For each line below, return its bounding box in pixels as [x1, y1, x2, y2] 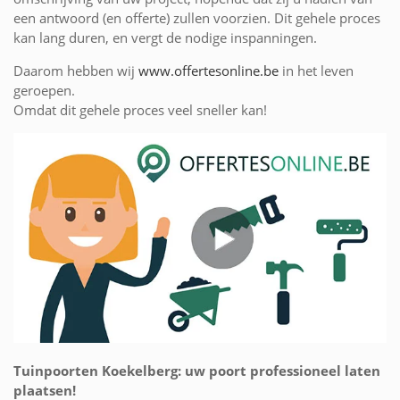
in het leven [279, 61, 354, 79]
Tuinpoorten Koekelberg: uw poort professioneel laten [13, 361, 380, 379]
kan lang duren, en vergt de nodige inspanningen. [13, 28, 317, 46]
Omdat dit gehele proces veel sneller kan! [13, 100, 267, 119]
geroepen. [13, 80, 75, 99]
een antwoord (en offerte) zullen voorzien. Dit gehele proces [13, 8, 380, 27]
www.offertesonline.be [138, 61, 279, 79]
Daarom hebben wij [13, 61, 138, 79]
